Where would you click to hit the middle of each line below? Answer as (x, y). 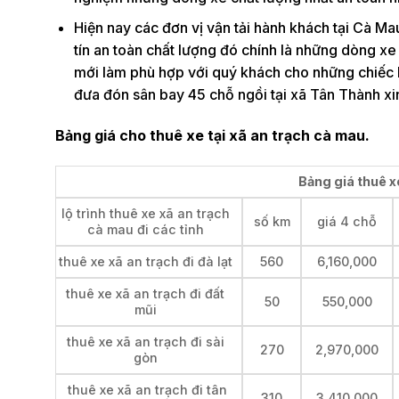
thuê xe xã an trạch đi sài (145, 341)
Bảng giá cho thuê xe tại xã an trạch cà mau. (212, 136)
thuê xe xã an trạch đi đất (145, 293)
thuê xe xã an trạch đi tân (145, 389)
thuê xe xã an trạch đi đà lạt (145, 261)
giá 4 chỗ (347, 221)
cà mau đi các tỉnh (145, 229)
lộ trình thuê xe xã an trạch (145, 213)
